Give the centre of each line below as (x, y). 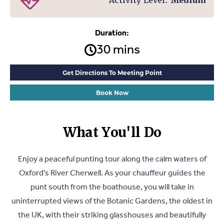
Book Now (112, 92)
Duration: (112, 33)
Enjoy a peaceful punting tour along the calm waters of (112, 159)
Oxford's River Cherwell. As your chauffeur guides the (112, 173)
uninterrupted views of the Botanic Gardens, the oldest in (112, 201)
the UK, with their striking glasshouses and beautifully (112, 215)
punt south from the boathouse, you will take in (112, 187)
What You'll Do (112, 132)
